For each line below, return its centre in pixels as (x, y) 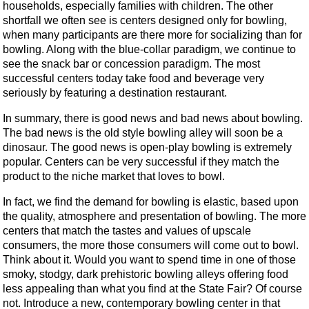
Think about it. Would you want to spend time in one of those (149, 259)
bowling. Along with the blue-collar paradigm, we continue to (149, 49)
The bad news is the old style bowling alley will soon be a (143, 132)
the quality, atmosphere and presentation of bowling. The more (154, 216)
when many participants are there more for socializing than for (152, 34)
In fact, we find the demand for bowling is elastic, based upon (151, 201)
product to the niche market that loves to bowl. (114, 176)
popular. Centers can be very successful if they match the (141, 161)
